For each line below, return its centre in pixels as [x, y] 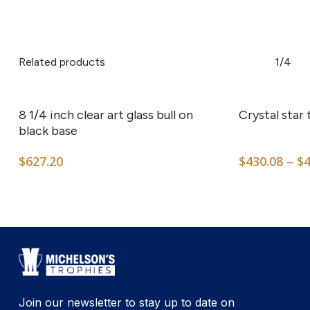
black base [48, 130]
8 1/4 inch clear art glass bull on [106, 115]
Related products [62, 62]
